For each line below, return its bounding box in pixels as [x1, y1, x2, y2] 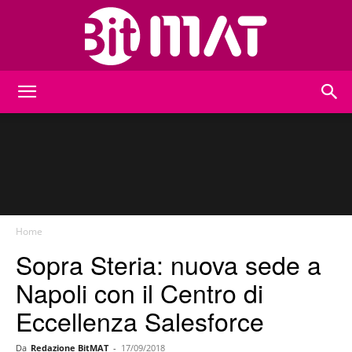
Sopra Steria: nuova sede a [16, 246, 321, 282]
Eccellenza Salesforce [16, 302, 264, 339]
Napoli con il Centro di [16, 274, 263, 310]
